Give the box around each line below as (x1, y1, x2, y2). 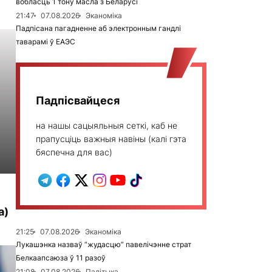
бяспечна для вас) (36, 147, 112, 157)
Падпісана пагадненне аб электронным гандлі (16, 24, 181, 33)
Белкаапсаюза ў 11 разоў (16, 253, 106, 262)
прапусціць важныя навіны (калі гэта (36, 134, 186, 144)
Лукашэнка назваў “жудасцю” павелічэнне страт (16, 240, 191, 249)
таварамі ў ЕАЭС (16, 37, 75, 46)
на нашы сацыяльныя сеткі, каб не (36, 120, 177, 131)
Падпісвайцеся (36, 94, 120, 107)
